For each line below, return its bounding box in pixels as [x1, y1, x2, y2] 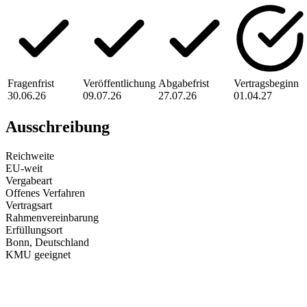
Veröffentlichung [83, 77, 156, 89]
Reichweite [5, 149, 54, 162]
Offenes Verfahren [5, 186, 85, 199]
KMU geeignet [5, 248, 71, 260]
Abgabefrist [158, 77, 209, 89]
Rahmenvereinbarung [5, 211, 99, 223]
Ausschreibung [5, 117, 110, 136]
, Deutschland [29, 236, 89, 248]
